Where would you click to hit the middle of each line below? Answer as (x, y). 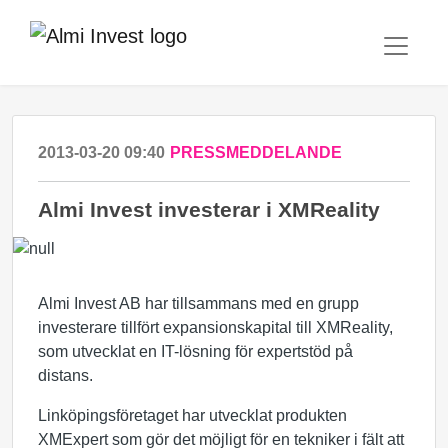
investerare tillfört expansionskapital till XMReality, (215, 327)
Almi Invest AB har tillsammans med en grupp (198, 303)
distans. (65, 375)
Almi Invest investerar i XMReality (209, 209)
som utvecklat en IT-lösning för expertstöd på (195, 351)
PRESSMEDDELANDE (256, 152)
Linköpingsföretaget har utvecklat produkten (192, 415)
